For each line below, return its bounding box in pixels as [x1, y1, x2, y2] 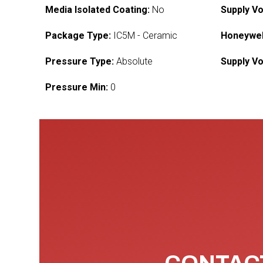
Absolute [114, 56, 153, 67]
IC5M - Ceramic [111, 30, 178, 41]
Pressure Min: [45, 82, 109, 93]
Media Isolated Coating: [45, 4, 150, 15]
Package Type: [45, 30, 112, 41]
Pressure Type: [45, 56, 114, 67]
